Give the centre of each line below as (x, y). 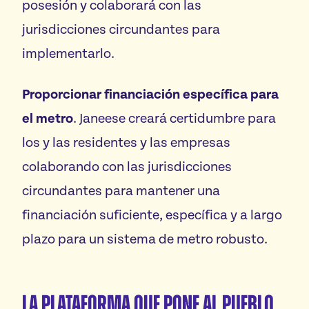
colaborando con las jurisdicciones (127, 167)
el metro (48, 119)
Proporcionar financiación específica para (150, 94)
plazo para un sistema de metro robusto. (145, 239)
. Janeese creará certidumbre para (175, 119)
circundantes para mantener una (121, 191)
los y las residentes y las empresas (126, 143)
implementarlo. (68, 54)
